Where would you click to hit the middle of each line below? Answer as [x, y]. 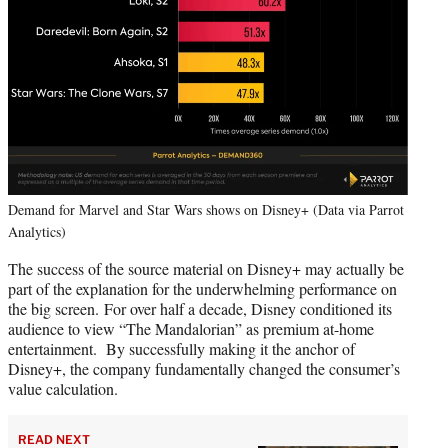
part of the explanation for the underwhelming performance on [202, 288]
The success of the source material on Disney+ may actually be [206, 268]
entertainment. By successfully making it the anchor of [181, 348]
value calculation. [63, 388]
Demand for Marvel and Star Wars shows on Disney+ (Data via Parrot [206, 209]
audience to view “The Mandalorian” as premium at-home [191, 328]
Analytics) [37, 231]
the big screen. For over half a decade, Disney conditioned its [200, 308]
